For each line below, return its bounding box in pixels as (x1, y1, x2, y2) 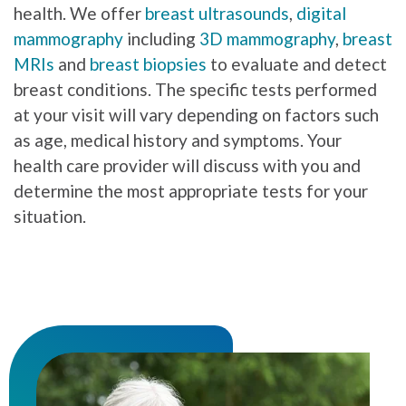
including (123, 28, 199, 50)
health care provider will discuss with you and (14, 155, 361, 177)
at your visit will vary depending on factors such (14, 104, 379, 126)
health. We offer (14, 3, 145, 24)
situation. (14, 206, 86, 227)
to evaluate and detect (207, 53, 387, 75)
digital (296, 3, 346, 24)
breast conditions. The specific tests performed (14, 79, 377, 101)
